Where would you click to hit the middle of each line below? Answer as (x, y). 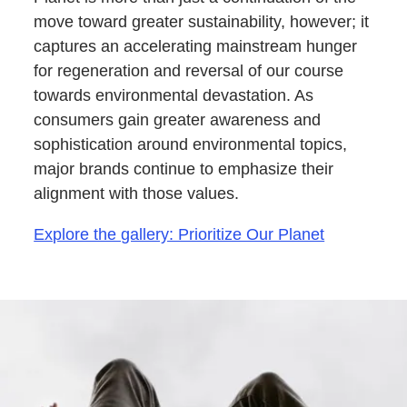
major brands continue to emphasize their (184, 169)
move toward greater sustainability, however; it (202, 22)
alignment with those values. (137, 194)
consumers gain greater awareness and (178, 120)
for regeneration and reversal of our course (189, 71)
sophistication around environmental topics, (191, 145)
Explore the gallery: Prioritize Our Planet (179, 235)
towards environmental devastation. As (174, 96)
